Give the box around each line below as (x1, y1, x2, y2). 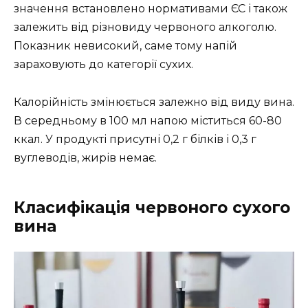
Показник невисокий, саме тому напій (14, 39, 237, 53)
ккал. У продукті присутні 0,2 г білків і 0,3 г (14, 132, 256, 146)
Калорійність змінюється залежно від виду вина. (14, 95, 294, 109)
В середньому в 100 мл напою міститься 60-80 (14, 113, 282, 127)
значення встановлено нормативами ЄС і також (14, 2, 287, 16)
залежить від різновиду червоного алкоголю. (14, 21, 276, 34)
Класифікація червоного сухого (14, 197, 290, 217)
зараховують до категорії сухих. (14, 58, 193, 71)
